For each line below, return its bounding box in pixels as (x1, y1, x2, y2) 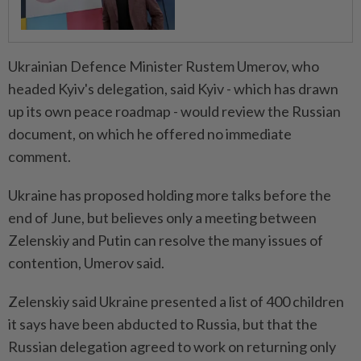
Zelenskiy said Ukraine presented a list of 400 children (8, 293, 344, 311)
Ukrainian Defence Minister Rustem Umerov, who (8, 57, 319, 76)
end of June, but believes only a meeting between (8, 209, 317, 227)
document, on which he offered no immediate (8, 125, 292, 143)
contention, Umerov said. (8, 254, 164, 272)
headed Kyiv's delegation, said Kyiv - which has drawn (8, 80, 338, 98)
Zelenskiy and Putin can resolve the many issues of (8, 231, 323, 250)
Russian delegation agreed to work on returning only (8, 338, 336, 356)
